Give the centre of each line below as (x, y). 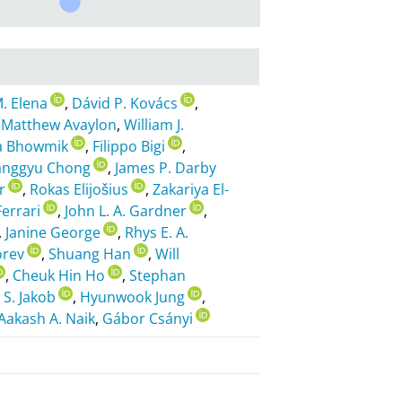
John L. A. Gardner (126, 210)
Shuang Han (90, 253)
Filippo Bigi (129, 146)
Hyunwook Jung (133, 297)
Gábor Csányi (148, 318)
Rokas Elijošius (79, 189)
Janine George (53, 232)
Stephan (158, 275)
